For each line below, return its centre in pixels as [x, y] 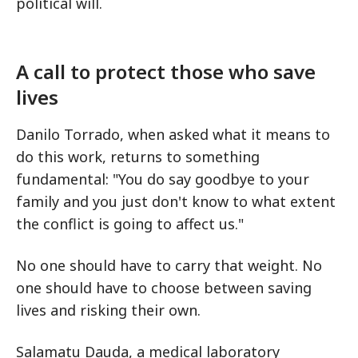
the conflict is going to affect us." [130, 224]
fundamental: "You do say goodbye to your [163, 179]
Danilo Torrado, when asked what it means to [173, 134]
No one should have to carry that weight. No [169, 265]
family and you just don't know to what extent [176, 201]
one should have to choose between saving [164, 288]
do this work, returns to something [138, 157]
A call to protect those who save [166, 72]
